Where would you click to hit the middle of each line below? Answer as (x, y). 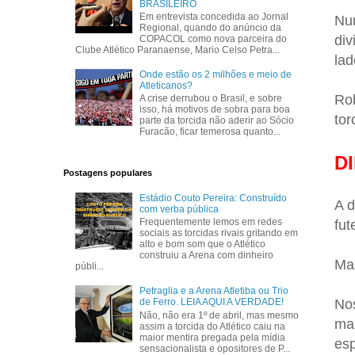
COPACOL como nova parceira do (214, 38)
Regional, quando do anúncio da (211, 27)
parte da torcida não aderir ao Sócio (217, 121)
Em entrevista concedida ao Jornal (214, 16)
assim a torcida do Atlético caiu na (213, 326)
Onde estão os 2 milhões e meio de (216, 74)
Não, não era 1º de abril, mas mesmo (219, 315)
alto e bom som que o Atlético (203, 244)
